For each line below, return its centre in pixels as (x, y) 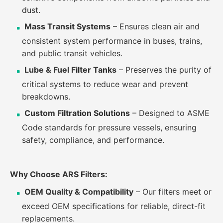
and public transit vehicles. (72, 53)
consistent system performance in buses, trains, (112, 41)
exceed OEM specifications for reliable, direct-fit (114, 206)
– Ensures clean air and (155, 26)
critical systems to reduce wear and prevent (105, 84)
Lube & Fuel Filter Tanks (70, 69)
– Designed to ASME (170, 113)
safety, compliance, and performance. (93, 140)
